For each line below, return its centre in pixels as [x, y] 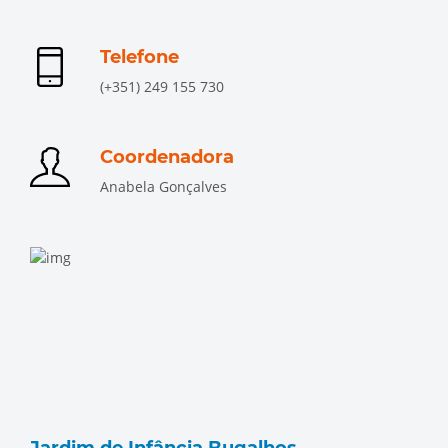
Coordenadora [167, 157]
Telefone [139, 57]
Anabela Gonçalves [163, 186]
